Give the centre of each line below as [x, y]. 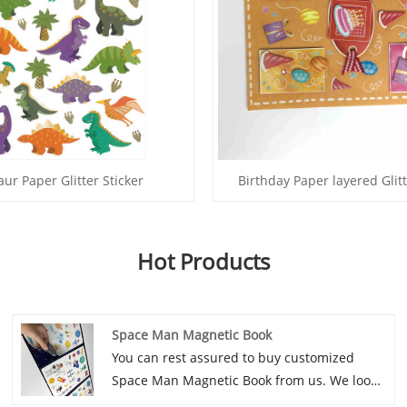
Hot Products [203, 262]
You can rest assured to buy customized [233, 357]
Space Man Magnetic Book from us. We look [245, 380]
